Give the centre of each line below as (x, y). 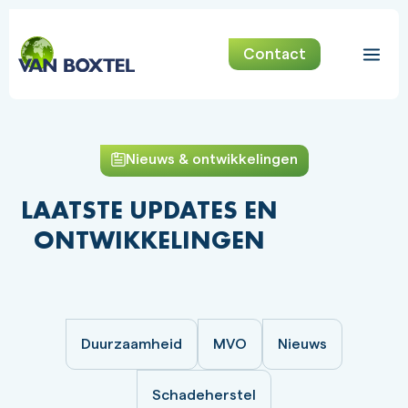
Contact (274, 54)
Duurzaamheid (132, 344)
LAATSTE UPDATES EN (149, 209)
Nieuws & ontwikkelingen (211, 159)
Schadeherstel (204, 395)
